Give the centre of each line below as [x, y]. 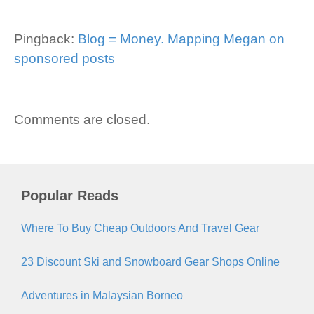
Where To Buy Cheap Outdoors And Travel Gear [140, 228]
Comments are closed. [82, 120]
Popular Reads [70, 195]
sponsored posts [64, 58]
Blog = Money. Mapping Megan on [181, 39]
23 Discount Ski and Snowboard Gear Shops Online [150, 261]
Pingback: [46, 39]
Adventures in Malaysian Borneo [102, 295]
